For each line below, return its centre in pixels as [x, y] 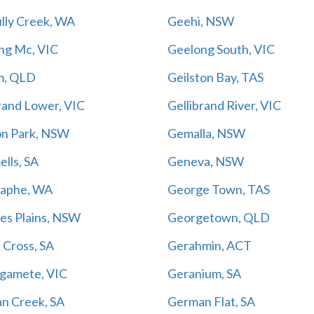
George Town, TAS [219, 189]
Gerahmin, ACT [210, 245]
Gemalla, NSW [206, 133]
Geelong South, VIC [221, 49]
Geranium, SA [204, 273]
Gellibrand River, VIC [224, 105]
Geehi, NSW [201, 21]
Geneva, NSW [206, 161]
